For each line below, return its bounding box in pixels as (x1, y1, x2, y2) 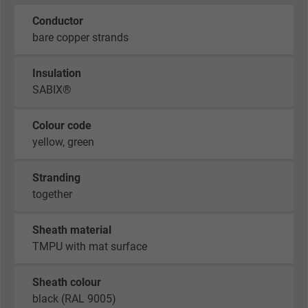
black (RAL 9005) (32, 292, 116, 306)
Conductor (32, 14, 83, 28)
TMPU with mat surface (32, 240, 147, 254)
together (32, 188, 72, 201)
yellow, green (32, 135, 94, 149)
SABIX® (32, 83, 71, 97)
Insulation (32, 67, 81, 80)
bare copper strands (32, 31, 129, 45)
